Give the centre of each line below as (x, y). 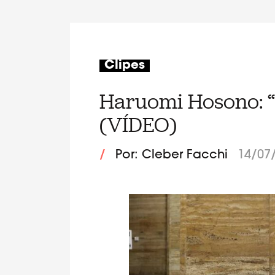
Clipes (125, 66)
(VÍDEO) (138, 124)
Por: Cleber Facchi (172, 155)
